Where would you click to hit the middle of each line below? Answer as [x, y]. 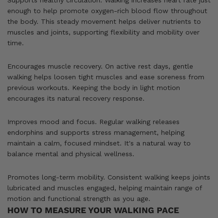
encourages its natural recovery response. [76, 98]
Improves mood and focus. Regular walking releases [93, 121]
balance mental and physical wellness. [71, 154]
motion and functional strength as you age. [79, 198]
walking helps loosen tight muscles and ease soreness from [106, 77]
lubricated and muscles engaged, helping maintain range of [105, 188]
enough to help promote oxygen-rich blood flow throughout [107, 10]
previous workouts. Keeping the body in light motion [94, 87]
